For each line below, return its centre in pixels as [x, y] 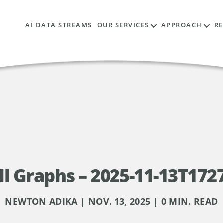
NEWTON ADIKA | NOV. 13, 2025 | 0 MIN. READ [111, 201]
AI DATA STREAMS [59, 25]
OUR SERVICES [123, 25]
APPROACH [181, 25]
